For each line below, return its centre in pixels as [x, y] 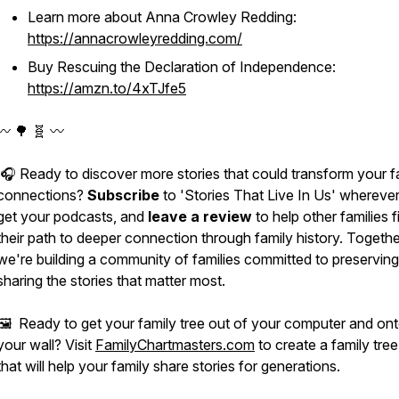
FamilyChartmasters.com [175, 345]
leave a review [200, 216]
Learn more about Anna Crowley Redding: [162, 17]
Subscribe [123, 195]
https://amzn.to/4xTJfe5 [107, 88]
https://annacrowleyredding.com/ [135, 38]
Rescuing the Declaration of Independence [195, 67]
